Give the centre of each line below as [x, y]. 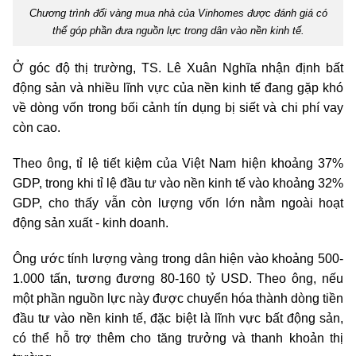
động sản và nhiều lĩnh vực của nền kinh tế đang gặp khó [178, 88]
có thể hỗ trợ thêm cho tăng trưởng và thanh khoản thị [178, 339]
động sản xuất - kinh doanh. [91, 223]
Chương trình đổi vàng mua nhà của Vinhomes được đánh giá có [178, 14]
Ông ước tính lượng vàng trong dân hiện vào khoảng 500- [178, 259]
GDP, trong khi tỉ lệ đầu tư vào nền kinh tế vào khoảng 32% [178, 184]
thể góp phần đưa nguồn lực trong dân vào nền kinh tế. [178, 31]
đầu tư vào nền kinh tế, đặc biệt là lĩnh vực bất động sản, [178, 319]
